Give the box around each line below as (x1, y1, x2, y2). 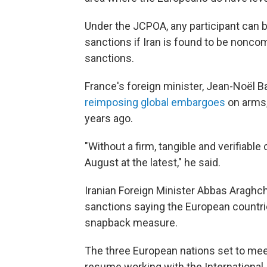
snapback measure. (85, 216, 178, 229)
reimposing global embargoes (85, 96, 225, 108)
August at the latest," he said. (85, 156, 221, 169)
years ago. (85, 112, 133, 125)
